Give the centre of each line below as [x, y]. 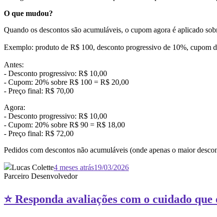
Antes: [97, 64]
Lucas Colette [33, 167]
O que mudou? [29, 13]
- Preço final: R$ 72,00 [109, 133]
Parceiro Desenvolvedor [41, 176]
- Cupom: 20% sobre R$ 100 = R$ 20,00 [66, 82]
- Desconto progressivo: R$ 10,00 [55, 73]
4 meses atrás [74, 167]
